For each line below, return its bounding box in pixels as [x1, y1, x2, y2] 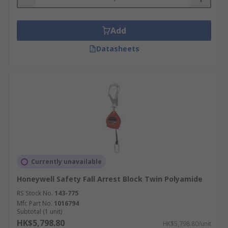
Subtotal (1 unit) [17, 207, 62, 216]
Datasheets [96, 44, 139, 53]
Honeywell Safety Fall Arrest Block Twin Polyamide [17, 174, 203, 184]
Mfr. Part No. [17, 199, 52, 208]
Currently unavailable [31, 157, 102, 166]
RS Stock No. [17, 189, 53, 197]
